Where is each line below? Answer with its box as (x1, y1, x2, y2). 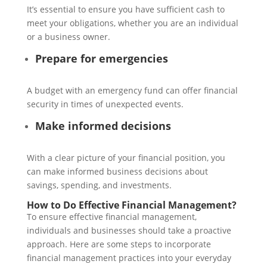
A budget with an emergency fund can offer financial (26, 85, 238, 97)
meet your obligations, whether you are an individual (26, 17, 238, 29)
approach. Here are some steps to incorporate (26, 238, 211, 250)
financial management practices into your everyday (26, 252, 231, 264)
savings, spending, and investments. (26, 179, 172, 191)
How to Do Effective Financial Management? (26, 198, 237, 212)
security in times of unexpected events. (26, 98, 184, 110)
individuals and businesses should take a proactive (26, 225, 231, 237)
